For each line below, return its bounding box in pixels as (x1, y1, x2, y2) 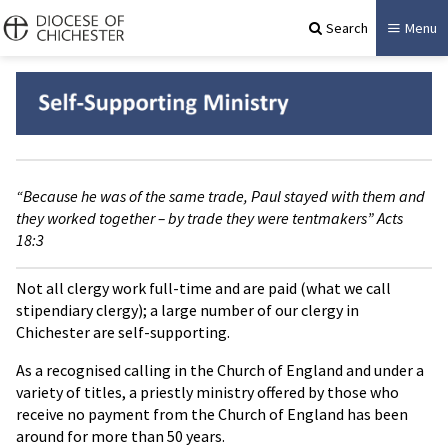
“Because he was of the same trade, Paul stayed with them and (16, 186, 425, 207)
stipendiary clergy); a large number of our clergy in (16, 300, 359, 321)
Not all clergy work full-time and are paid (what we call (16, 278, 391, 299)
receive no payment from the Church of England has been (16, 404, 408, 425)
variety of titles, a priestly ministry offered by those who (16, 382, 399, 403)
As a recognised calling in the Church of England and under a (16, 360, 424, 381)
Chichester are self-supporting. (16, 322, 230, 343)
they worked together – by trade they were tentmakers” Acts (16, 208, 403, 229)
